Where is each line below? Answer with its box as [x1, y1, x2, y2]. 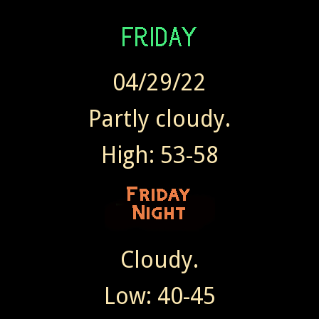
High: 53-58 [100, 142, 219, 169]
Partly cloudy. [88, 105, 231, 133]
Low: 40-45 [103, 283, 216, 310]
